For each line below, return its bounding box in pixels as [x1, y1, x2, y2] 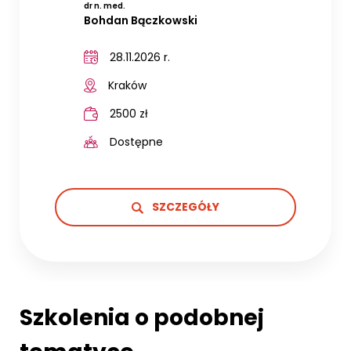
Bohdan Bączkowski [83, 12, 197, 28]
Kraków [107, 77, 147, 93]
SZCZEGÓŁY [150, 198, 219, 215]
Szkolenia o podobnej [20, 302, 264, 333]
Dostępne [109, 133, 163, 150]
